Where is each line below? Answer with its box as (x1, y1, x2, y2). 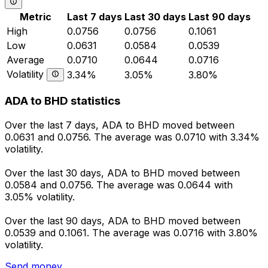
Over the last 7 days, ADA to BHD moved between (5, 119, 234, 132)
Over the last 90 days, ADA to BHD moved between (5, 215, 240, 227)
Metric (20, 10, 51, 23)
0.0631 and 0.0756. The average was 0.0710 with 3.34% (5, 131, 260, 144)
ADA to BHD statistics (5, 94, 120, 108)
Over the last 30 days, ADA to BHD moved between (5, 167, 240, 179)
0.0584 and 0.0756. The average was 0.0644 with (5, 179, 233, 191)
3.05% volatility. (5, 191, 75, 203)
